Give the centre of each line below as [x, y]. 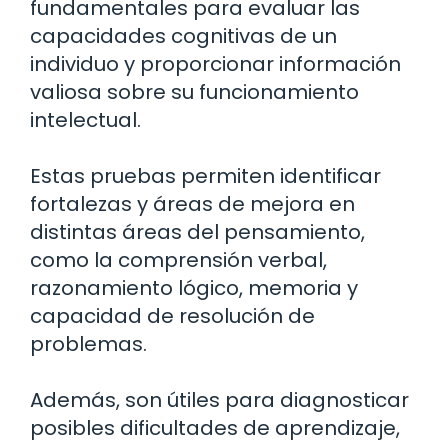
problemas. [88, 343]
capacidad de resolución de [172, 315]
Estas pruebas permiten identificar [205, 175]
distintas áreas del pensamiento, [197, 231]
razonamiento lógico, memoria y [194, 287]
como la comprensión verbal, [178, 259]
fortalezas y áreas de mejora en [192, 203]
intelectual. [85, 119]
